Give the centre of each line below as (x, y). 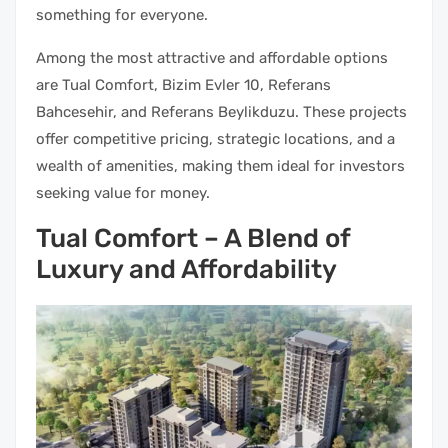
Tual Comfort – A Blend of (193, 238)
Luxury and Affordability (186, 269)
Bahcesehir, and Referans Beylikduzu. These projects (221, 111)
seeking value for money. (123, 192)
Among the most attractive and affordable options (212, 57)
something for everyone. (122, 14)
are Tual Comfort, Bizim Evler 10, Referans (183, 84)
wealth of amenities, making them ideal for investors (220, 165)
